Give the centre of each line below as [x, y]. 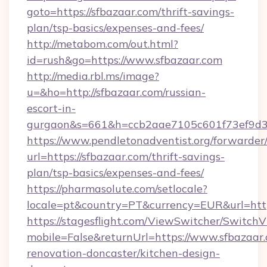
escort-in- [51, 108]
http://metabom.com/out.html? [103, 44]
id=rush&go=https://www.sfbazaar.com [125, 60]
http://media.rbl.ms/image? [93, 76]
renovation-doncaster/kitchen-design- [123, 253]
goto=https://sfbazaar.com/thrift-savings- [131, 12]
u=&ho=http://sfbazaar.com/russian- [116, 92]
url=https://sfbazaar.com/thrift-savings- [126, 156]
